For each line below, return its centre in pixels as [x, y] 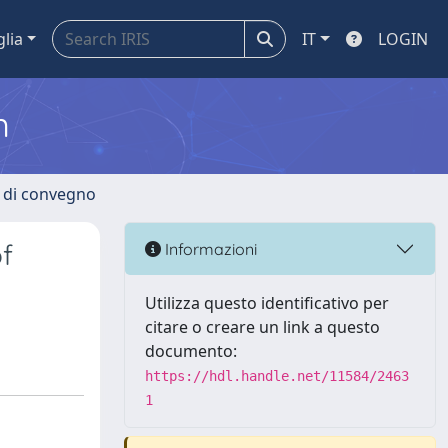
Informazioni [209, 248]
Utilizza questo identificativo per [267, 303]
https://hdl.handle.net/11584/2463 [277, 376]
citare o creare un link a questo [262, 327]
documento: [191, 351]
